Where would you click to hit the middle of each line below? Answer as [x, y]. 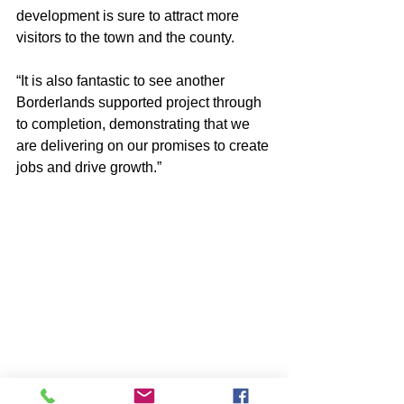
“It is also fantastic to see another [122, 81]
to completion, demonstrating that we [135, 124]
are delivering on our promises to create [144, 146]
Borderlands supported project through [141, 103]
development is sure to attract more [129, 16]
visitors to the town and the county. [125, 38]
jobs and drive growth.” [89, 168]
